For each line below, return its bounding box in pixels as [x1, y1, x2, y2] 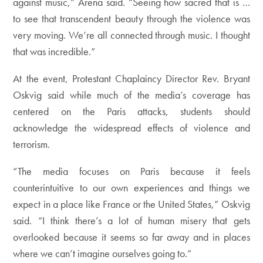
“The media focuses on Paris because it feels [13, 164, 250, 178]
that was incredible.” [13, 45, 96, 58]
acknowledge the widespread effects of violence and [13, 121, 250, 134]
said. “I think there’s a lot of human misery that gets [13, 214, 250, 227]
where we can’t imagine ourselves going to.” [13, 247, 192, 260]
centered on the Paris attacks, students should [13, 104, 250, 118]
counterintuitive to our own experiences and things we [13, 181, 250, 194]
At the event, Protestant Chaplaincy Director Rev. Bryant [13, 72, 250, 85]
